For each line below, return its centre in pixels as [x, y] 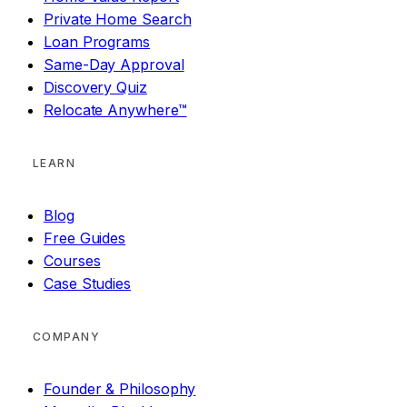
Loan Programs [97, 41]
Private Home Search [118, 19]
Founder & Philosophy [120, 389]
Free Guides [85, 238]
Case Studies [88, 283]
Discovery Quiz [95, 87]
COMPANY [67, 337]
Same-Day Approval [114, 64]
